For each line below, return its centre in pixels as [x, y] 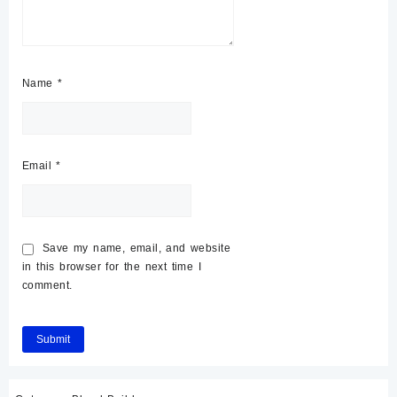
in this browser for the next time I [112, 267]
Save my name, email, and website [137, 248]
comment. [47, 285]
